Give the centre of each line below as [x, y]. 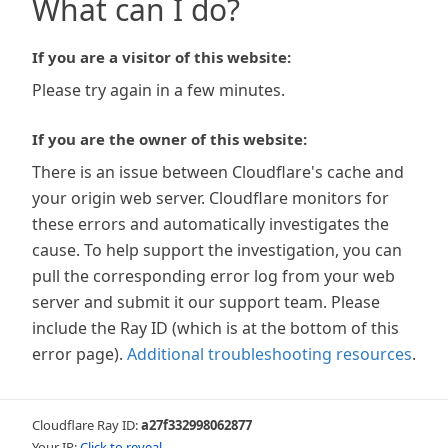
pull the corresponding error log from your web [213, 276]
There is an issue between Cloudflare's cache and [218, 172]
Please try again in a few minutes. [158, 90]
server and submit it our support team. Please [206, 302]
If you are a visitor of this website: [161, 57]
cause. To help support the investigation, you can [217, 250]
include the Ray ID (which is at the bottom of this [215, 328]
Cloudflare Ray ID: [86, 425]
